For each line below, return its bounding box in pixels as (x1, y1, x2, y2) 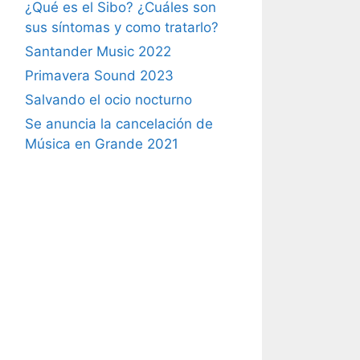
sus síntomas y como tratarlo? (25, 19, 219, 35)
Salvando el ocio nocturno (25, 92, 192, 108)
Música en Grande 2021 (25, 136, 178, 152)
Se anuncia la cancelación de (25, 116, 213, 132)
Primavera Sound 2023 (25, 67, 174, 84)
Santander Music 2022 (25, 43, 171, 59)
